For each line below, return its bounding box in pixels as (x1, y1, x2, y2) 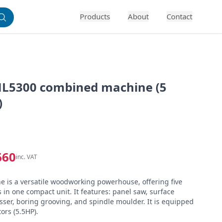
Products (80, 11, 110, 22)
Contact (166, 11, 192, 22)
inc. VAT (15, 152, 37, 161)
